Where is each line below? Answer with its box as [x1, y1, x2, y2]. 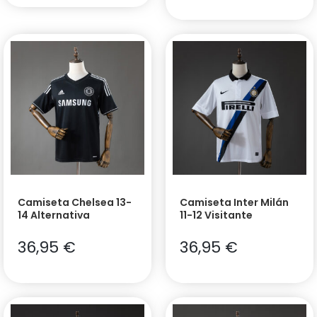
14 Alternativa [18, 208, 90, 223]
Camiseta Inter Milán [180, 195, 289, 210]
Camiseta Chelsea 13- [18, 195, 132, 210]
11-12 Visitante [180, 208, 253, 223]
